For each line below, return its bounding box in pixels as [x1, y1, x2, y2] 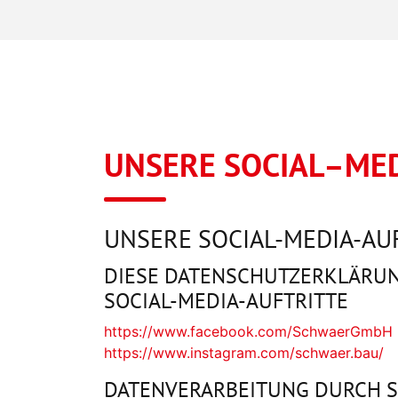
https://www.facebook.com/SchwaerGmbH [104, 322, 393, 341]
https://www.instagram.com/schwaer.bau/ [104, 344, 384, 362]
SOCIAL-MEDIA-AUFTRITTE [104, 287, 348, 315]
